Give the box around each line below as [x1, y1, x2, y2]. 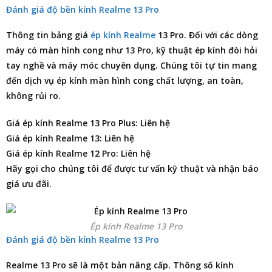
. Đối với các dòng [184, 29, 258, 41]
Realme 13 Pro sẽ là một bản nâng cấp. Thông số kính [6, 259, 234, 271]
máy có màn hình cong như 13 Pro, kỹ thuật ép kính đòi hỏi [6, 44, 257, 56]
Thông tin [6, 29, 51, 41]
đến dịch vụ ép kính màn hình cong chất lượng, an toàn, [6, 74, 243, 86]
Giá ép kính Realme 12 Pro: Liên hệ [6, 147, 151, 159]
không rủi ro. [6, 89, 61, 101]
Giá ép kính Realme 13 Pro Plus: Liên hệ [6, 117, 170, 129]
